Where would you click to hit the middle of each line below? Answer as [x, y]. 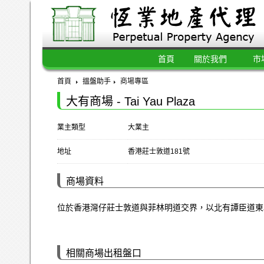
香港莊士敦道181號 [159, 151]
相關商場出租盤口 [104, 253]
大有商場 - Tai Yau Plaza [131, 101]
